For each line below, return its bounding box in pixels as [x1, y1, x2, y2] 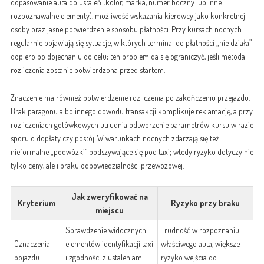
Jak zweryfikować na [71, 192, 148, 202]
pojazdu [14, 252, 39, 263]
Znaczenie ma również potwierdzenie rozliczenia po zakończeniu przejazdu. [10, 93, 250, 103]
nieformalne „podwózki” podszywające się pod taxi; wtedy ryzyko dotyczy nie [10, 147, 253, 157]
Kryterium [17, 198, 55, 209]
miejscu [95, 205, 124, 216]
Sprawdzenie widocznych [65, 225, 146, 236]
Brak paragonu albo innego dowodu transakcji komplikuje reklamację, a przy [10, 106, 253, 117]
